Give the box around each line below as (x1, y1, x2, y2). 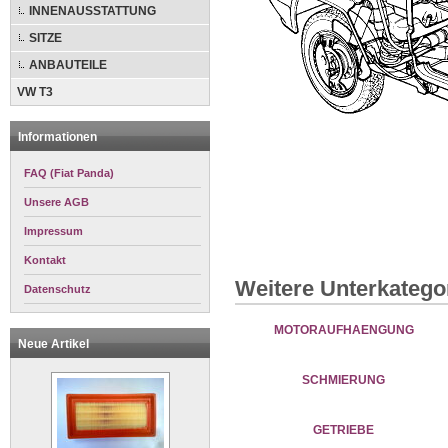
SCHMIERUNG (302, 373, 386, 387)
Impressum (24, 225, 83, 237)
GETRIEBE (313, 423, 375, 437)
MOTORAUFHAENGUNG (274, 323, 414, 337)
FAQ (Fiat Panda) (24, 167, 114, 179)
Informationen (18, 130, 97, 144)
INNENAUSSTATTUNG (29, 4, 156, 18)
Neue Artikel (18, 337, 89, 351)
